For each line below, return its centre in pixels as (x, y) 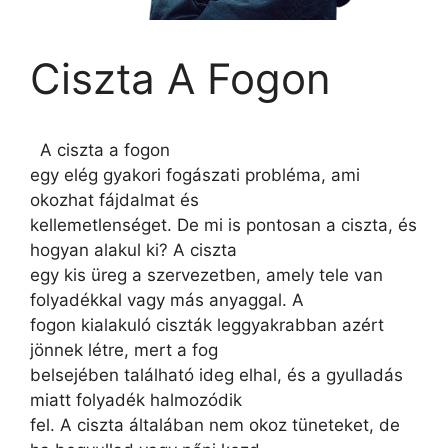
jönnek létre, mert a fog (124, 349)
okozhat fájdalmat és (114, 199)
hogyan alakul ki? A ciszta (133, 249)
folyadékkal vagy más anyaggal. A (167, 299)
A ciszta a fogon (100, 149)
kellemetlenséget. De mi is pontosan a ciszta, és (223, 224)
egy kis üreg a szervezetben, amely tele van (206, 274)
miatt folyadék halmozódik (136, 399)
